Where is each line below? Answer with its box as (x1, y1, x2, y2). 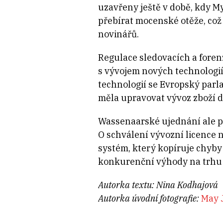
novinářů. (98, 28, 141, 40)
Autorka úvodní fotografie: (98, 193, 201, 205)
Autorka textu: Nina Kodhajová (98, 179, 218, 191)
